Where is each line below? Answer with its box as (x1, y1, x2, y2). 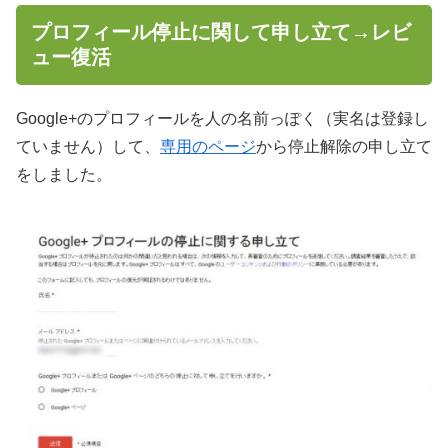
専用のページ (160, 137, 256, 155)
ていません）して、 (16, 137, 160, 155)
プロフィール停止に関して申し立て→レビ (31, 20, 411, 43)
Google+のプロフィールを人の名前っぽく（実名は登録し (16, 109, 429, 127)
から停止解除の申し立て (256, 137, 432, 155)
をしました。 (16, 165, 112, 183)
